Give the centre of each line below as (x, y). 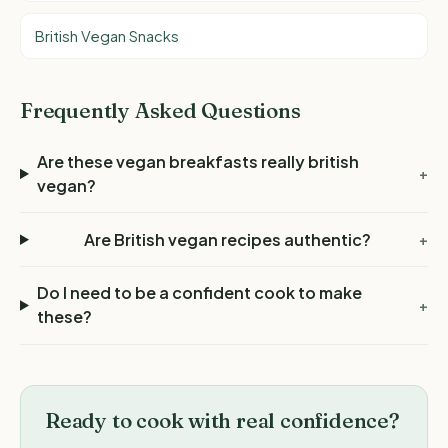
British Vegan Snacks (107, 36)
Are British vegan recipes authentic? (228, 239)
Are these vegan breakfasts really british (197, 161)
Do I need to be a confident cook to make (199, 293)
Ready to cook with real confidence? (222, 421)
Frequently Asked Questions (160, 110)
